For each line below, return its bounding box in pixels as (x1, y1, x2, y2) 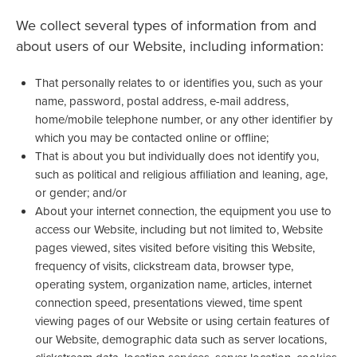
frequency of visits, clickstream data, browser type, (35, 257, 293, 274)
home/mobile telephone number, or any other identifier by (35, 110, 332, 127)
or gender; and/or (35, 183, 127, 201)
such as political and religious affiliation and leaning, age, (35, 165, 328, 182)
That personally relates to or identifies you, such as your (35, 73, 323, 91)
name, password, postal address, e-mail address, (35, 92, 288, 109)
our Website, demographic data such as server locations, (35, 330, 327, 347)
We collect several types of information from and (16, 14, 316, 35)
